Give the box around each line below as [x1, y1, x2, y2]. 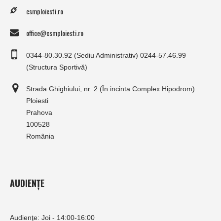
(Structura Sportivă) [26, 63, 87, 72]
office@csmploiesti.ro [26, 28, 83, 38]
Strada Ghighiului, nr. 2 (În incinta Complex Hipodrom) [26, 85, 195, 93]
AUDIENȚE [10, 177, 44, 190]
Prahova [26, 109, 52, 117]
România [26, 132, 54, 141]
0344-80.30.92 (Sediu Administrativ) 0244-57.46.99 [26, 51, 186, 60]
